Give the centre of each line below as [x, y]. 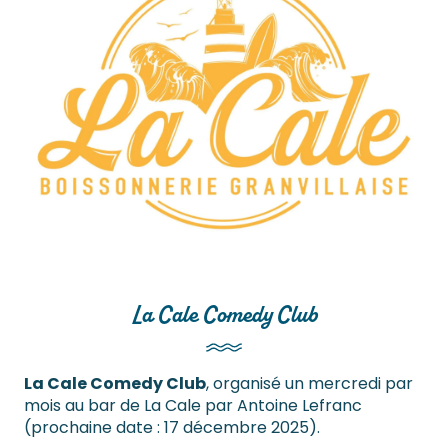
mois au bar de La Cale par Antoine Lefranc [193, 406]
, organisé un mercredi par [309, 384]
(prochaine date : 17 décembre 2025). [172, 428]
